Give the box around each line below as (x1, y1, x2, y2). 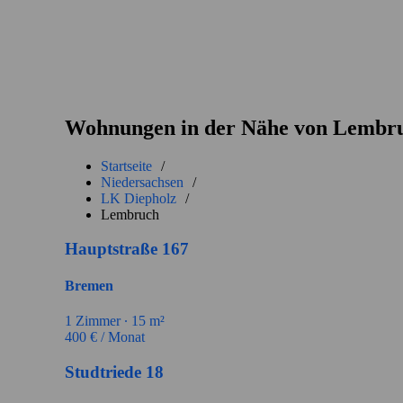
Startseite (101, 157, 152, 174)
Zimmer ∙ (72, 312, 131, 328)
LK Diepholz (101, 190, 176, 206)
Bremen (65, 277, 113, 293)
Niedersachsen (101, 174, 184, 190)
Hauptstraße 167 (65, 239, 189, 259)
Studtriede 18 (65, 362, 164, 381)
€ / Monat (86, 328, 145, 345)
